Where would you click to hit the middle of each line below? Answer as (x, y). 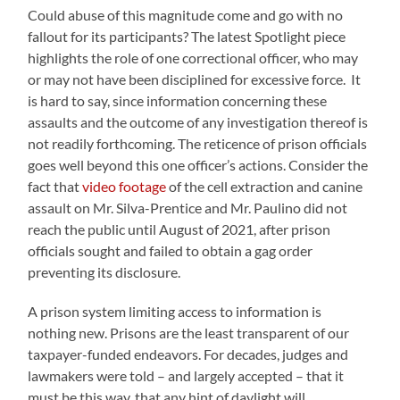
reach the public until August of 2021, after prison (179, 229)
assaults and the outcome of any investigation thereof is (198, 121)
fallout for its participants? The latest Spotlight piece (187, 36)
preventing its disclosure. (106, 271)
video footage (125, 186)
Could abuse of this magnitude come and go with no (186, 14)
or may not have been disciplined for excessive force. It (195, 79)
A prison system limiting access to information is (175, 311)
